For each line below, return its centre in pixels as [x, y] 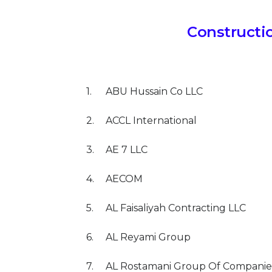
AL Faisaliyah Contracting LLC [176, 208]
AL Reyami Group [148, 237]
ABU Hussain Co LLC [154, 91]
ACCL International [151, 121]
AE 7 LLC [127, 150]
